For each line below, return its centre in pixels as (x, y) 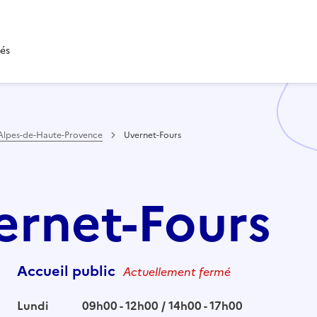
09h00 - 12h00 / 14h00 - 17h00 (162, 305)
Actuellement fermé (177, 271)
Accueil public (68, 271)
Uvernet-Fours (152, 135)
